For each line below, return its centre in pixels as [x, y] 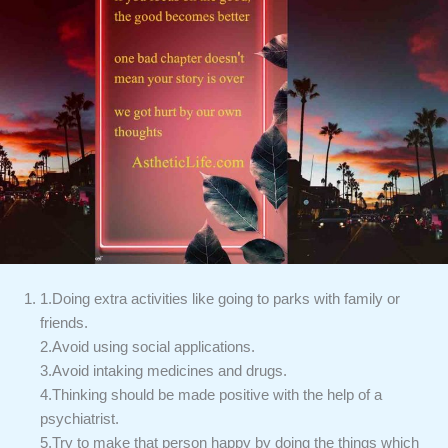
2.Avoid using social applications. [147, 346]
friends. [64, 322]
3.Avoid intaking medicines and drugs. [163, 370]
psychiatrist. [79, 418]
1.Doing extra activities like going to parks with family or [220, 298]
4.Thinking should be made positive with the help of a [211, 394]
